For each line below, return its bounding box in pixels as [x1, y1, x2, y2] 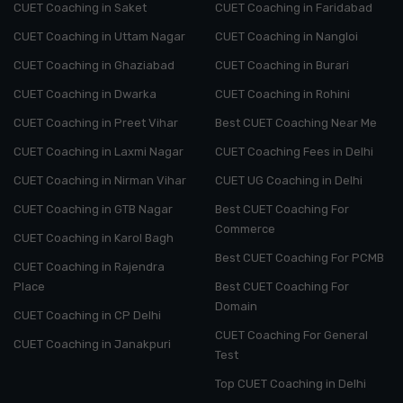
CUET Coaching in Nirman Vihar [13, 173, 186, 187]
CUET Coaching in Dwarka [13, 86, 157, 101]
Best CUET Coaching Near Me [215, 115, 377, 130]
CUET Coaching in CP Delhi [13, 308, 161, 322]
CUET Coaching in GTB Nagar [13, 201, 173, 216]
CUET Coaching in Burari [215, 58, 349, 72]
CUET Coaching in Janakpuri [13, 336, 171, 351]
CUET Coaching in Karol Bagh [13, 230, 174, 245]
